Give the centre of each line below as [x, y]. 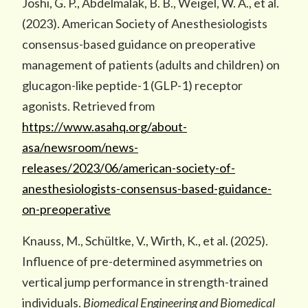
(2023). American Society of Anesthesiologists [145, 23]
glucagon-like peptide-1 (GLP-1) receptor [132, 85]
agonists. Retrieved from [88, 106]
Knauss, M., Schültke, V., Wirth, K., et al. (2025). [145, 241]
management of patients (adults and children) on [151, 65]
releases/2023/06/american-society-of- [129, 168]
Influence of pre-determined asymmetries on [142, 261]
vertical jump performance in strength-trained [145, 282]
